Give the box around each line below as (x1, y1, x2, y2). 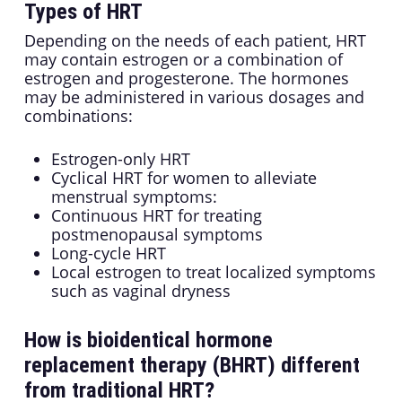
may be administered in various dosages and (23, 86, 364, 109)
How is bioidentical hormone (23, 328, 273, 354)
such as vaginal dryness (50, 280, 231, 302)
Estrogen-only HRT (50, 148, 190, 170)
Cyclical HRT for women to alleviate (50, 167, 317, 189)
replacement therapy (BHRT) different (23, 353, 360, 379)
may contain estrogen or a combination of (23, 48, 343, 71)
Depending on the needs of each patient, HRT (23, 30, 366, 52)
